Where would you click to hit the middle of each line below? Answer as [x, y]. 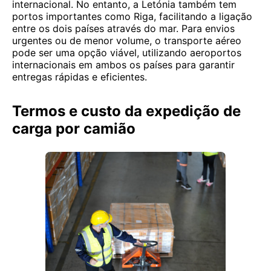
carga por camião [74, 129]
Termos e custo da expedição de [126, 111]
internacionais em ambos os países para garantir [123, 65]
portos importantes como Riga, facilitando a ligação [132, 16]
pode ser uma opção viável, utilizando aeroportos [127, 53]
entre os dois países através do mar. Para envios [123, 28]
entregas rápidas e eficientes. [80, 77]
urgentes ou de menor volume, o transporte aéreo [127, 41]
